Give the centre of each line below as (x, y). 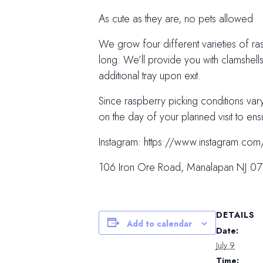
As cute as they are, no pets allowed (176, 18)
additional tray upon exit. (150, 75)
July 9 (225, 245)
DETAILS (235, 215)
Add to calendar (159, 223)
